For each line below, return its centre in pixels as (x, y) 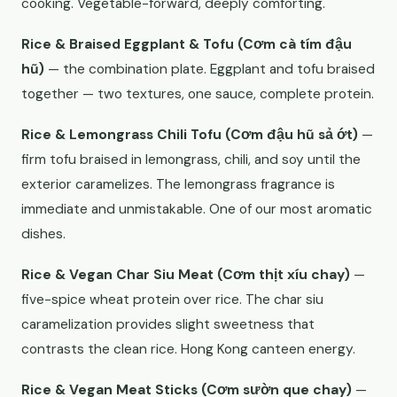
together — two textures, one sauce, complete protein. (198, 94)
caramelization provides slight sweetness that (168, 324)
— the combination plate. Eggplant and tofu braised (210, 69)
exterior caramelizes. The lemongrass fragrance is (178, 184)
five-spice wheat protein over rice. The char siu (172, 300)
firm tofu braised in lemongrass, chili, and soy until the (191, 160)
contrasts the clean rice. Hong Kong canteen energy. (188, 349)
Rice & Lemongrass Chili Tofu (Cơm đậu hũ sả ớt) (190, 135)
